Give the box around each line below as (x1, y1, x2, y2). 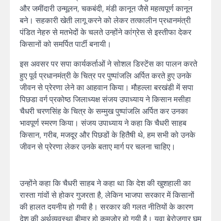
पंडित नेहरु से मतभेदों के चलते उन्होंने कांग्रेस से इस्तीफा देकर (20, 26, 191, 38)
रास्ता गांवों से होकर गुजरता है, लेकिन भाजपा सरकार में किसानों (20, 189, 194, 201)
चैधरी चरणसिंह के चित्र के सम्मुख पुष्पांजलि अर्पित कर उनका (20, 105, 188, 117)
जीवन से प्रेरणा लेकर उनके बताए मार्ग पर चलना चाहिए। (20, 141, 176, 152)
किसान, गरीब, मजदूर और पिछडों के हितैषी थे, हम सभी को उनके (20, 129, 195, 141)
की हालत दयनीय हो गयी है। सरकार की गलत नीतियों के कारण (20, 201, 193, 213)
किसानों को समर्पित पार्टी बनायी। (20, 38, 111, 50)
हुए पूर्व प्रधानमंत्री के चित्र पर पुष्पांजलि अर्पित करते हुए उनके (20, 70, 191, 81)
